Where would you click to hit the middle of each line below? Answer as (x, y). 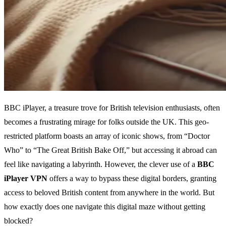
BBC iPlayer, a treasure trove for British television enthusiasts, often (112, 108)
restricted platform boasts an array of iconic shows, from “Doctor (107, 136)
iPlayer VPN (26, 179)
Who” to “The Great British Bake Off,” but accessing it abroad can (110, 150)
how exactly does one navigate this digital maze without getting (105, 207)
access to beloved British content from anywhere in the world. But (109, 193)
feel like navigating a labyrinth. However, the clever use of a (101, 164)
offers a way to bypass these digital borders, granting (132, 179)
